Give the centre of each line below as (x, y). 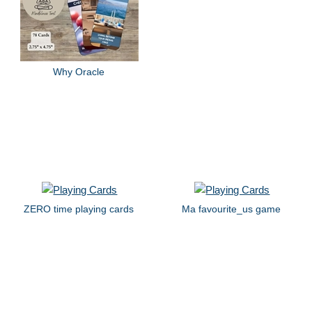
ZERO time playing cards (79, 209)
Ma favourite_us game (232, 209)
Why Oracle (79, 72)
